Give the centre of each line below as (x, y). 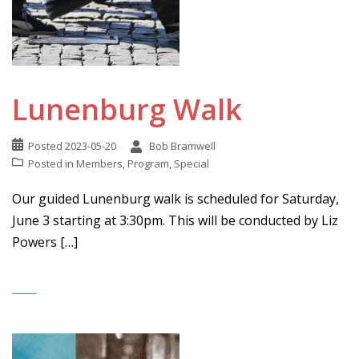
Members (99, 163)
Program (148, 163)
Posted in (52, 163)
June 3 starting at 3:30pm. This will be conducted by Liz (175, 220)
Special (192, 163)
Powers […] (45, 242)
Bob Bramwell (182, 146)
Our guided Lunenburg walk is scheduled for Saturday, (175, 199)
